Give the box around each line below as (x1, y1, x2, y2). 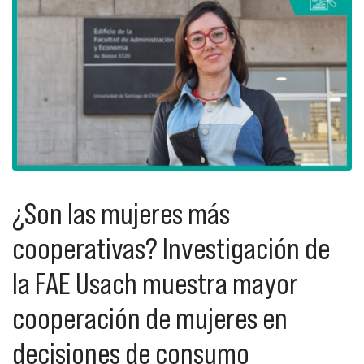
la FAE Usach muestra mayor (12, 267, 298, 301)
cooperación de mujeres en (12, 302, 288, 336)
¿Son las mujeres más (12, 197, 230, 231)
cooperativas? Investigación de (12, 232, 330, 266)
